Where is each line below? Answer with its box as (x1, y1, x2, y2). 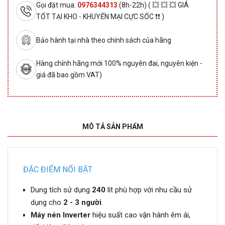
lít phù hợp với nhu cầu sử (105, 185, 192, 194)
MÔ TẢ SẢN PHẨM (82, 123, 143, 131)
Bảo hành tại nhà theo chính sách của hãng (36, 36, 171, 44)
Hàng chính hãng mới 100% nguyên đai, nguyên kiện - (36, 59, 202, 67)
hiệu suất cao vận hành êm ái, (90, 210, 190, 219)
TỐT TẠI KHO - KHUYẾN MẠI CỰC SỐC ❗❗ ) (36, 13, 164, 21)
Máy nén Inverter (31, 210, 90, 219)
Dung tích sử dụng (31, 185, 92, 194)
